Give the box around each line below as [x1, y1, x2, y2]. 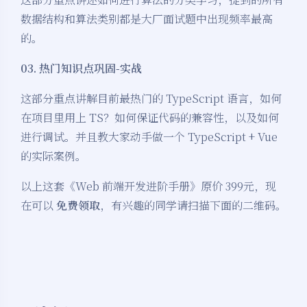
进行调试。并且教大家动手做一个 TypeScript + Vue [21, 129, 278, 145]
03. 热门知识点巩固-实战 [21, 60, 142, 77]
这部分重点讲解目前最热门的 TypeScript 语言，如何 [21, 90, 282, 107]
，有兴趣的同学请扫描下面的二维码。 [100, 197, 286, 214]
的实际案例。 [21, 148, 86, 164]
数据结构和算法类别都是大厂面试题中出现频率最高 [21, 11, 273, 27]
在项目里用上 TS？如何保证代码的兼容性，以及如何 [21, 110, 279, 126]
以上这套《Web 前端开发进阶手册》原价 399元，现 [21, 178, 276, 195]
